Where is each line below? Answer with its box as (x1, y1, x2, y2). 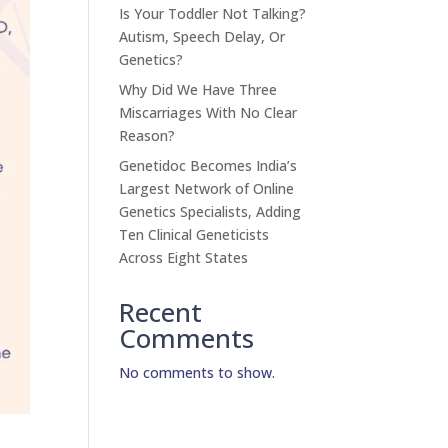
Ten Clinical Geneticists (119, 225, 270, 244)
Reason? (119, 126, 176, 145)
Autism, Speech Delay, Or (119, 27, 286, 46)
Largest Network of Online (119, 179, 295, 198)
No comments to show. (119, 363, 276, 382)
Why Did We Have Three (119, 80, 278, 99)
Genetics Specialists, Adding (119, 202, 302, 221)
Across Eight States (119, 248, 249, 267)
